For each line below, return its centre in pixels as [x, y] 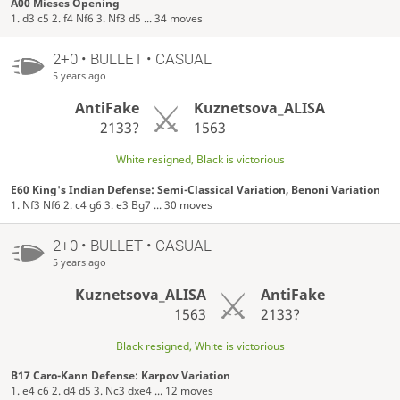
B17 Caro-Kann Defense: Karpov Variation [121, 376]
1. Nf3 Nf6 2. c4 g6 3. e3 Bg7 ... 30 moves [112, 204]
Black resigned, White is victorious [200, 346]
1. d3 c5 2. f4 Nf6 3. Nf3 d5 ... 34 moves [107, 18]
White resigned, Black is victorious [200, 160]
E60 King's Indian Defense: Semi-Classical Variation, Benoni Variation [196, 189]
